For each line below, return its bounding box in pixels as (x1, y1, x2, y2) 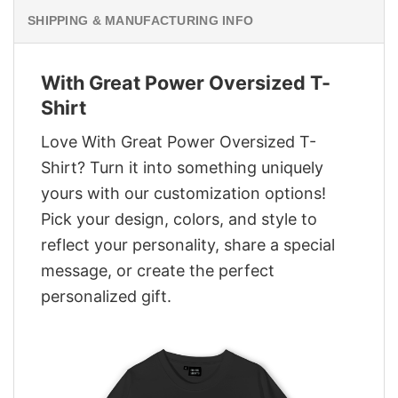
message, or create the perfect (41, 261, 275, 281)
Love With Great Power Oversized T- (41, 132, 316, 152)
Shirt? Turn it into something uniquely (41, 158, 323, 178)
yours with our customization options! (41, 184, 326, 203)
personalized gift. (41, 287, 171, 306)
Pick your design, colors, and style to (41, 210, 317, 229)
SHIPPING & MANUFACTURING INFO (28, 12, 254, 28)
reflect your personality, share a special (41, 235, 335, 255)
